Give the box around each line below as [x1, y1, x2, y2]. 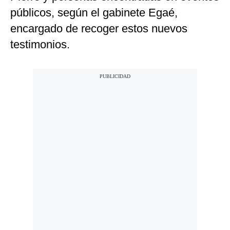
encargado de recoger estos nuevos [10, 22, 187, 35]
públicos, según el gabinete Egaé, [10, 6, 178, 20]
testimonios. [10, 38, 70, 51]
